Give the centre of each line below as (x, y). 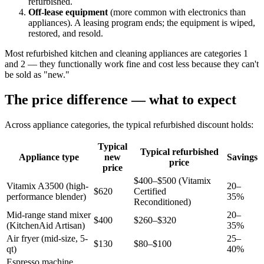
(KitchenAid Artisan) (46, 225)
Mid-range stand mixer (49, 214)
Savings (242, 157)
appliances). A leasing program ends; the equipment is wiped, (142, 23)
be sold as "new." (37, 75)
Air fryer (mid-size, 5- (47, 238)
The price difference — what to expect (121, 100)
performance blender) (46, 196)
